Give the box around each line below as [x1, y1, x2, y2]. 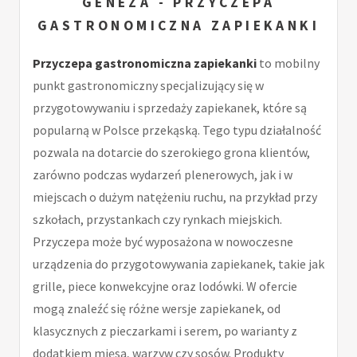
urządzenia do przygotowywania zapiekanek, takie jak [33, 255, 324, 272]
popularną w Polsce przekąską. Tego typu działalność [33, 121, 321, 138]
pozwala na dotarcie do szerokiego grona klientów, [33, 143, 310, 160]
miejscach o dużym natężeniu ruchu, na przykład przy [33, 188, 317, 205]
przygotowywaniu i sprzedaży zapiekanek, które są [33, 99, 307, 116]
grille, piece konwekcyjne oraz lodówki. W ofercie [33, 277, 297, 294]
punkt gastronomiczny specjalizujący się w [33, 76, 264, 93]
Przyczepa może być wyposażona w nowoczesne [33, 233, 293, 249]
